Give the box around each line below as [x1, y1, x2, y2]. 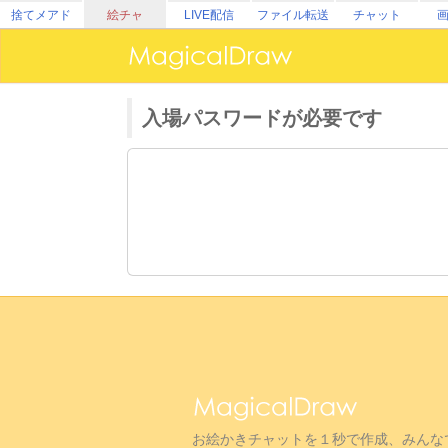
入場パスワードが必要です [142, 106, 382, 130]
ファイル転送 [257, 8, 329, 22]
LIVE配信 [184, 8, 234, 22]
